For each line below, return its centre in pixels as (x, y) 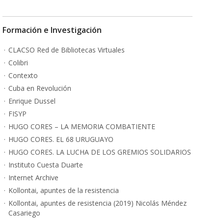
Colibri (18, 63)
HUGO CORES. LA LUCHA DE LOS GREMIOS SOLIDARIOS (100, 152)
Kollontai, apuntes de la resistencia (64, 190)
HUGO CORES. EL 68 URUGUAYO (61, 139)
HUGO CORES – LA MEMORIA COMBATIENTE (82, 126)
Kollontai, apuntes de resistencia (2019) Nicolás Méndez (98, 203)
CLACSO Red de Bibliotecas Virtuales (67, 50)
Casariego (25, 213)
